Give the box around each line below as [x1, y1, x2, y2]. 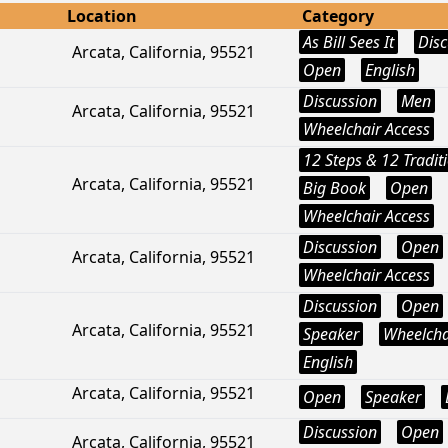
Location [67, 5, 137, 27]
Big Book [303, 177, 366, 199]
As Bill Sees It [303, 31, 394, 53]
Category [302, 5, 374, 27]
